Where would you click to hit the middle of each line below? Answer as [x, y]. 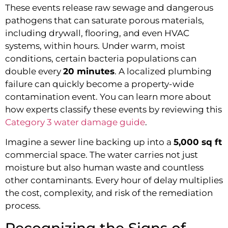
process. [23, 206]
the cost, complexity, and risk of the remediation [109, 193]
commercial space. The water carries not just [102, 155]
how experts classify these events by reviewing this [113, 109]
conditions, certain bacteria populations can [101, 58]
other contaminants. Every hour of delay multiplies [114, 180]
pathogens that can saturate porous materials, [105, 20]
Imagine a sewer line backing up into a [89, 142]
